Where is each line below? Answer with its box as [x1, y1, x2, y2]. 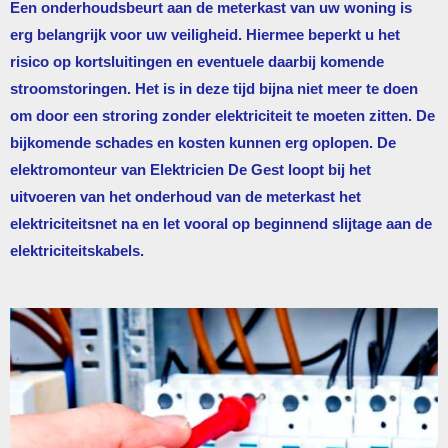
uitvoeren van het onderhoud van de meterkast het [10, 187, 361, 205]
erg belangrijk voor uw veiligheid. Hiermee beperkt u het [10, 25, 400, 43]
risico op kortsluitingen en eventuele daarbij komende [10, 52, 384, 70]
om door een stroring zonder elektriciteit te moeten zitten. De [10, 106, 435, 124]
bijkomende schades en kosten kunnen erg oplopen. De [10, 133, 396, 151]
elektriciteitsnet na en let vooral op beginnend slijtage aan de [10, 214, 432, 232]
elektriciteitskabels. [10, 241, 144, 259]
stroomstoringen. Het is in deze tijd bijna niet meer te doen [10, 79, 418, 97]
